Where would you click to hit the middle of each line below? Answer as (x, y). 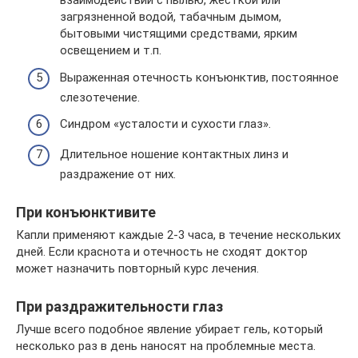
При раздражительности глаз (119, 306)
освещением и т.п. (111, 50)
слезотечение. (100, 97)
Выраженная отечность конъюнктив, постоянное (199, 77)
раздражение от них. (118, 174)
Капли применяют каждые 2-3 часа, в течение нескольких (178, 235)
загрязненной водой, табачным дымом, (171, 17)
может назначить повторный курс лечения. (137, 268)
